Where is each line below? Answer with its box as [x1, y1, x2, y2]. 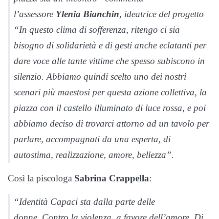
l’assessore [14, 9, 56, 20]
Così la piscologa [8, 173, 74, 184]
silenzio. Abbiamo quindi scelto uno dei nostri [14, 71, 186, 82]
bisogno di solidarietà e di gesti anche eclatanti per [14, 40, 206, 51]
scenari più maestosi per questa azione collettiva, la [14, 87, 207, 98]
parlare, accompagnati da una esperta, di [14, 134, 171, 145]
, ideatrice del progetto [119, 9, 204, 20]
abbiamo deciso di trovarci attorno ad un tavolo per [14, 118, 209, 129]
